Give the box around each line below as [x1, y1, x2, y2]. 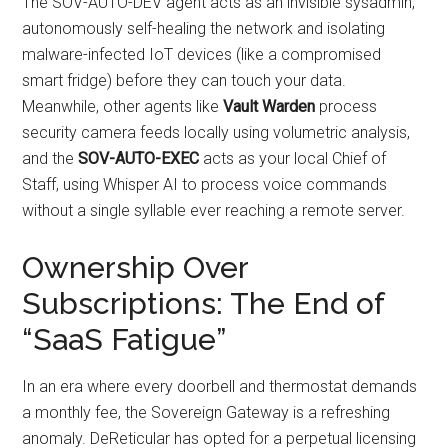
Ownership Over [22, 249, 249, 285]
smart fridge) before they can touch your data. [22, 70, 347, 90]
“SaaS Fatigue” [22, 321, 227, 357]
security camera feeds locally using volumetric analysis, [22, 122, 411, 142]
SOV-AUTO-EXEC [78, 148, 200, 168]
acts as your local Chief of [199, 148, 387, 168]
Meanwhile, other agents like [22, 96, 224, 116]
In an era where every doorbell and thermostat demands [22, 376, 418, 396]
